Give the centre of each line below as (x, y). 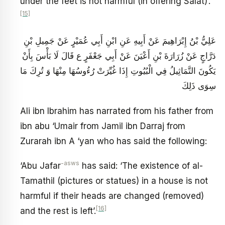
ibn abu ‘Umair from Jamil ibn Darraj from (103, 126)
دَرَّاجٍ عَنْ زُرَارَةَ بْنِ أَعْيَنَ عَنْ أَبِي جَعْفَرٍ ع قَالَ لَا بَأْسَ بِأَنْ (119, 56)
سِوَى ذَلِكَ (199, 86)
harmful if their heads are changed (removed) (112, 196)
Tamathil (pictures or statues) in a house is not (114, 181)
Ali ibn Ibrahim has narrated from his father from (117, 111)
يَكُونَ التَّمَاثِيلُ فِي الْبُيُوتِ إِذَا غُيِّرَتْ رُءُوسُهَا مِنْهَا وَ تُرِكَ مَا (118, 71)
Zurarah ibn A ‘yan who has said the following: (114, 141)
